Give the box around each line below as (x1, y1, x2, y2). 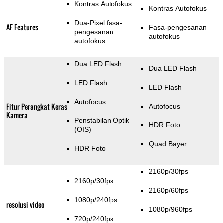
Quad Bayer (148, 140, 187, 148)
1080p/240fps (74, 196, 117, 204)
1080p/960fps (148, 205, 192, 214)
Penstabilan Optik (74, 116, 129, 125)
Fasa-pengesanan (148, 23, 207, 32)
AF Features (6, 22, 38, 33)
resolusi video (6, 199, 45, 210)
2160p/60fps (148, 186, 188, 195)
